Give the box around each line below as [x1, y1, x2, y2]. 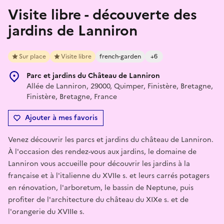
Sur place [19, 51, 46, 61]
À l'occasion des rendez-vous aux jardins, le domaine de [8, 146, 196, 157]
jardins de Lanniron [8, 19, 137, 41]
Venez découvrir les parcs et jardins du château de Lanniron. [8, 134, 213, 145]
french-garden [99, 51, 141, 61]
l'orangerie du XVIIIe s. [8, 206, 84, 217]
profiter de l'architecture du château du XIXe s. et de [8, 194, 188, 205]
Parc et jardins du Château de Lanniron [26, 70, 160, 81]
